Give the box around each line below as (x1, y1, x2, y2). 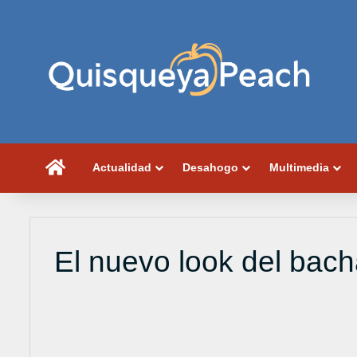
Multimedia (269, 160, 329, 174)
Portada (65, 160, 108, 174)
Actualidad (92, 160, 151, 174)
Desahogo (182, 160, 238, 174)
